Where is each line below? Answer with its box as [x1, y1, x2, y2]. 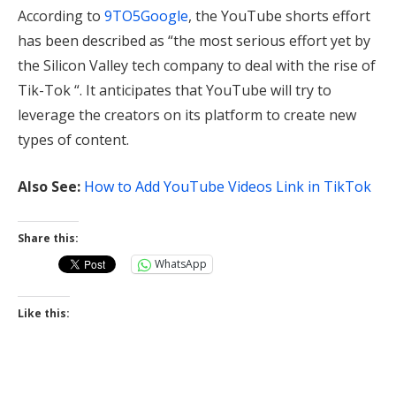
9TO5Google [104, 5, 188, 26]
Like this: [18, 305, 70, 321]
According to [18, 5, 104, 26]
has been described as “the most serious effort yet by [18, 30, 370, 50]
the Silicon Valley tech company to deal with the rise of [18, 55, 376, 75]
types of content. [18, 129, 129, 149]
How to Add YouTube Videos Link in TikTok [84, 176, 371, 196]
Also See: [18, 176, 80, 196]
